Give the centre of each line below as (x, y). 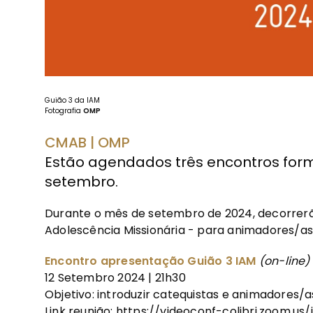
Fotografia (64, 110)
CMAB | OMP (87, 142)
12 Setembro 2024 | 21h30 (115, 277)
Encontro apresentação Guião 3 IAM (152, 261)
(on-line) (284, 261)
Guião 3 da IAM (72, 100)
